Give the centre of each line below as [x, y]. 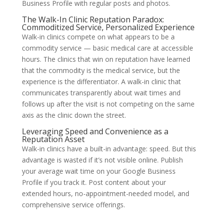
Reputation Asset [53, 139]
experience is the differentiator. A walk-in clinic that [101, 82]
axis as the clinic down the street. [74, 115]
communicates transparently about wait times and [101, 93]
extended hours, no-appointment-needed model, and [105, 194]
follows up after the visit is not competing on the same [108, 104]
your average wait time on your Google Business [99, 171]
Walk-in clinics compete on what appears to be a [98, 37]
